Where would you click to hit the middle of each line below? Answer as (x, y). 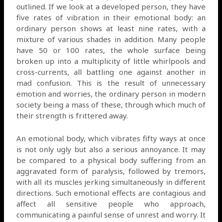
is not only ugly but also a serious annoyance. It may (111, 149)
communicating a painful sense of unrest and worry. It (111, 214)
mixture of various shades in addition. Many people (111, 39)
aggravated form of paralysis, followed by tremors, (111, 171)
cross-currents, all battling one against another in (111, 72)
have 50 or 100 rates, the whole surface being (111, 50)
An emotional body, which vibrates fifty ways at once (111, 138)
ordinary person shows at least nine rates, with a (111, 28)
